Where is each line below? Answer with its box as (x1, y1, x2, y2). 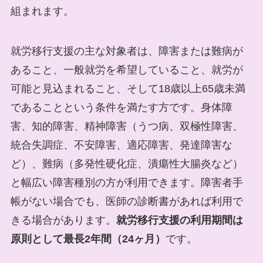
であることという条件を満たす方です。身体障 (10, 101, 232, 113)
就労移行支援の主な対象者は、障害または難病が (10, 45, 243, 57)
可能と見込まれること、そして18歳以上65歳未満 (10, 82, 245, 95)
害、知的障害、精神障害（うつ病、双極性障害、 (10, 120, 243, 132)
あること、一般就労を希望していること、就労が (10, 63, 243, 76)
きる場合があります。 (10, 214, 116, 226)
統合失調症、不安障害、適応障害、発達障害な (10, 139, 232, 151)
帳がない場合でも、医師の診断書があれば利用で (10, 195, 243, 207)
